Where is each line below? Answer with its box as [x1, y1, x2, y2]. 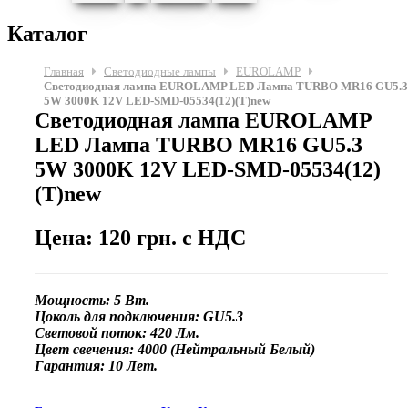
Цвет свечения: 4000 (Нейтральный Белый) [35, 342, 315, 358]
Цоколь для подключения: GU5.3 [35, 309, 243, 325]
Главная [44, 65, 84, 79]
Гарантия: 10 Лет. [35, 358, 158, 374]
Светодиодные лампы [104, 65, 216, 79]
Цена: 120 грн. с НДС [35, 226, 246, 250]
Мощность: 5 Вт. [35, 292, 149, 309]
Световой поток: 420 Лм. [35, 325, 199, 342]
